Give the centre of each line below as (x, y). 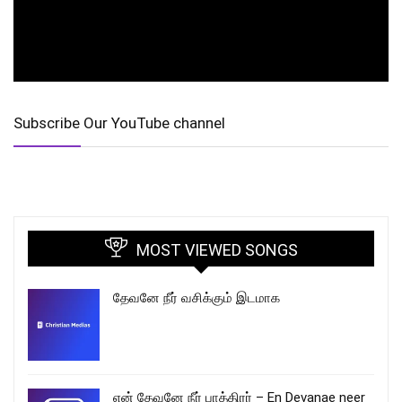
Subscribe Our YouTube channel (119, 123)
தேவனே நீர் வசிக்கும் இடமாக (197, 298)
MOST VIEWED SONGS (217, 250)
